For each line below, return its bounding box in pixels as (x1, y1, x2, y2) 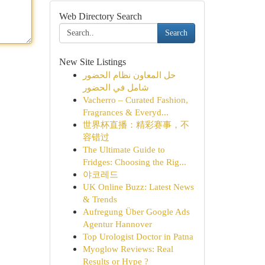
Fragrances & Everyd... (82, 107, 169, 117)
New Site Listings (59, 57, 126, 67)
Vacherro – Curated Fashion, (82, 95, 188, 105)
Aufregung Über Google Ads (82, 206, 190, 216)
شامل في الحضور (82, 82, 149, 92)
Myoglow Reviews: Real (82, 244, 173, 254)
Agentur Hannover (82, 219, 152, 229)
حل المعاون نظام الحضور (82, 70, 176, 80)
